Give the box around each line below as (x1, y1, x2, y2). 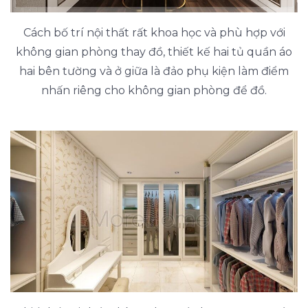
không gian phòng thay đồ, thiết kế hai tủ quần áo (16, 45, 292, 58)
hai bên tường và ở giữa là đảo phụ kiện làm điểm (19, 64, 289, 78)
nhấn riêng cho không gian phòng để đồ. (41, 83, 267, 97)
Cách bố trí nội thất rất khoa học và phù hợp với (23, 25, 285, 39)
